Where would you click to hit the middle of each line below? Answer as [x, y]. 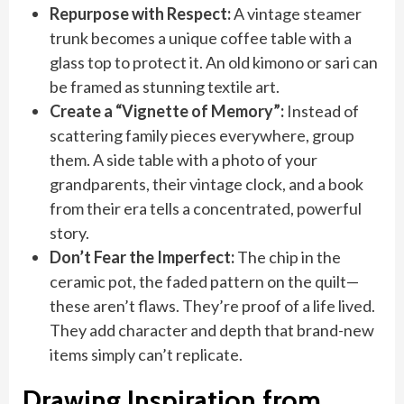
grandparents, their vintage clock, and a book [207, 184]
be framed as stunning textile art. [165, 87]
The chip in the [288, 257]
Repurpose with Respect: [140, 14]
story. [69, 233]
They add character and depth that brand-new [212, 330]
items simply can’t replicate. [146, 354]
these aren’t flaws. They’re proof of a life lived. [212, 306]
